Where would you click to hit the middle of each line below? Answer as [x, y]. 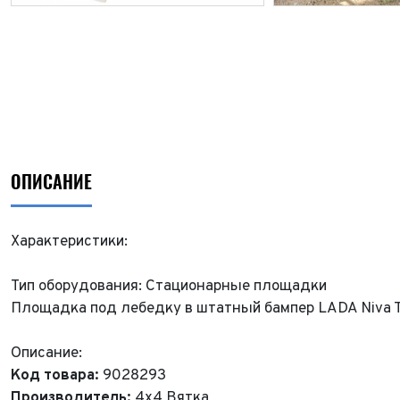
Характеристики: [69, 242]
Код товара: [57, 376]
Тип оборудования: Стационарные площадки [169, 287]
